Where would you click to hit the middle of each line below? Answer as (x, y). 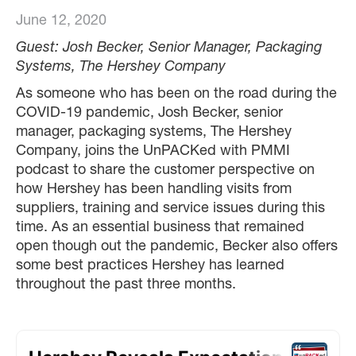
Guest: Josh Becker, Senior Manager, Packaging (169, 49)
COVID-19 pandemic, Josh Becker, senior (149, 114)
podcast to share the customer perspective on (165, 171)
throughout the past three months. (126, 286)
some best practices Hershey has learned (150, 267)
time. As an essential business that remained (160, 228)
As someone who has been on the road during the (176, 95)
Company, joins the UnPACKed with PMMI (153, 152)
